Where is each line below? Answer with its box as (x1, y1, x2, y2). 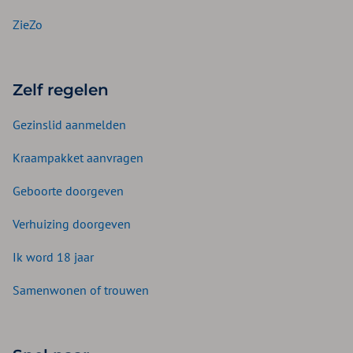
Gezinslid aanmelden (13, 117, 126, 133)
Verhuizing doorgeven (13, 216, 131, 232)
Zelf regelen (13, 80, 109, 100)
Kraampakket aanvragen (13, 150, 143, 166)
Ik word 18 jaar (13, 249, 94, 266)
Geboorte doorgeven (13, 183, 124, 199)
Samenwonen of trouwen (13, 282, 149, 299)
